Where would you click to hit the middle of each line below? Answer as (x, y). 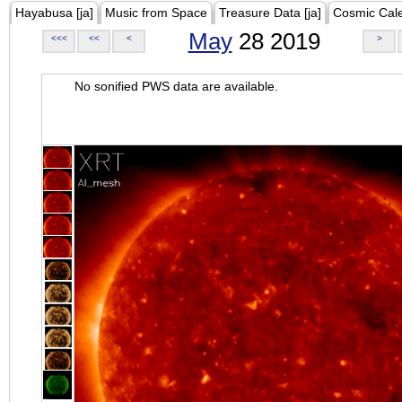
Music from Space (156, 13)
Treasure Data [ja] (270, 13)
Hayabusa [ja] (54, 13)
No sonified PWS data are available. (176, 86)
